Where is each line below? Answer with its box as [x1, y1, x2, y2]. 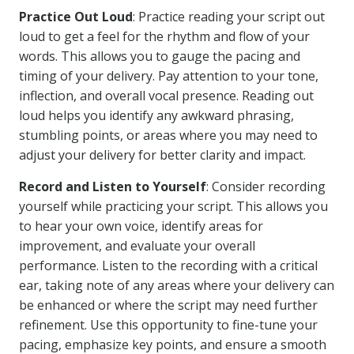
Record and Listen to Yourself [19, 178, 206, 195]
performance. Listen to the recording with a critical [19, 257, 318, 274]
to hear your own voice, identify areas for [19, 217, 263, 235]
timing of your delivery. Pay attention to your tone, [19, 67, 318, 85]
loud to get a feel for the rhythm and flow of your [19, 28, 310, 45]
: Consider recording [206, 178, 326, 195]
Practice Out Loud [19, 8, 133, 25]
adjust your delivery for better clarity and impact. [19, 146, 306, 164]
